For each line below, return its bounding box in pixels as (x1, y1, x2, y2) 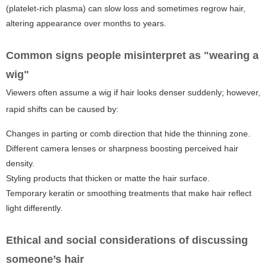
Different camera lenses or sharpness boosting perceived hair (6, 144, 238, 154)
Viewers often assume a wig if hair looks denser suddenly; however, (6, 88, 260, 98)
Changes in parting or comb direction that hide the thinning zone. (6, 129, 250, 139)
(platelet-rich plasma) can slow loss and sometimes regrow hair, (6, 4, 246, 14)
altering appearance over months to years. (6, 18, 166, 29)
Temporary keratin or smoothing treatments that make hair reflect (6, 188, 252, 198)
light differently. (6, 203, 63, 213)
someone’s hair (6, 253, 84, 266)
